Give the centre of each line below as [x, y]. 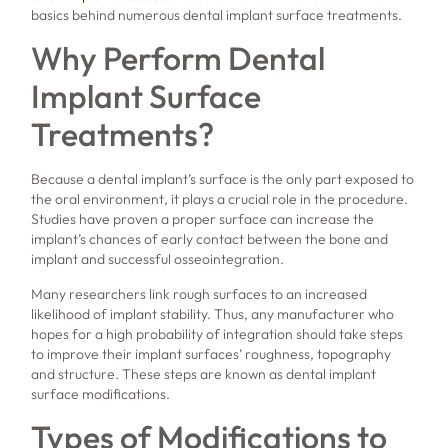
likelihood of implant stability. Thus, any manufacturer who [213, 313]
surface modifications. [101, 393]
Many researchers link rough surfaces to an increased [199, 293]
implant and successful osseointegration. [158, 259]
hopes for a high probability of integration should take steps [217, 333]
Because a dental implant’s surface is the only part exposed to [223, 179]
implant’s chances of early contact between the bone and [210, 239]
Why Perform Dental [178, 58]
